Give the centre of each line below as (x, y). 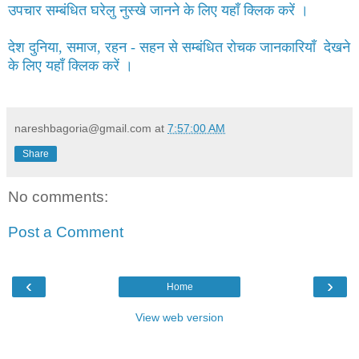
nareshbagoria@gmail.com (83, 129)
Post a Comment (66, 232)
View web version (179, 318)
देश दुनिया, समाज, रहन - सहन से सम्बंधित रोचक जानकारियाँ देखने (179, 48)
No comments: (58, 197)
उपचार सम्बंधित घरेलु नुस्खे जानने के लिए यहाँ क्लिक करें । (158, 11)
